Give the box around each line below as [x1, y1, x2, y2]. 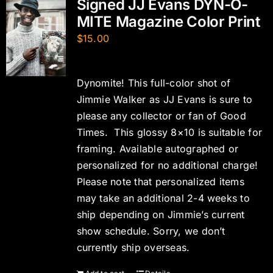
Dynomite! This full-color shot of [76, 77, 231, 89]
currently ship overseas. [76, 241, 190, 253]
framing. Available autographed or [76, 143, 239, 155]
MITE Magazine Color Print [76, 13, 260, 30]
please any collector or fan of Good [76, 110, 246, 122]
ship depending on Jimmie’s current [76, 208, 245, 221]
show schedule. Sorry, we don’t [76, 225, 225, 237]
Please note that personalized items [76, 175, 244, 188]
